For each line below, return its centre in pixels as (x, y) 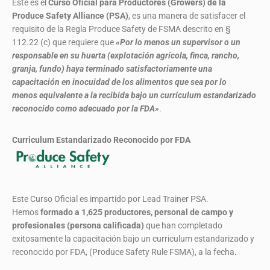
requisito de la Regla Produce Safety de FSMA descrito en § (121, 29)
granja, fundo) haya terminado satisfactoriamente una (112, 69)
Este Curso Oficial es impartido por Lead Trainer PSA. (110, 199)
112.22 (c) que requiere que (64, 42)
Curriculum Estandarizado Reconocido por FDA (113, 140)
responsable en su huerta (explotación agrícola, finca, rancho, (126, 56)
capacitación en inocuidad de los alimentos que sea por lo (119, 82)
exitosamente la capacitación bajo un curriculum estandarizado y (133, 239)
